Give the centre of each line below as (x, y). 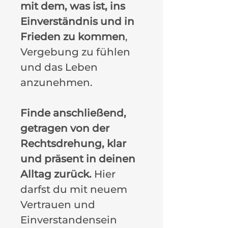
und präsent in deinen (78, 159)
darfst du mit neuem (74, 189)
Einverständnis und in (77, 21)
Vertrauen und (58, 204)
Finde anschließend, (73, 113)
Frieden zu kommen (73, 36)
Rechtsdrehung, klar (73, 143)
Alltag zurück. (56, 174)
